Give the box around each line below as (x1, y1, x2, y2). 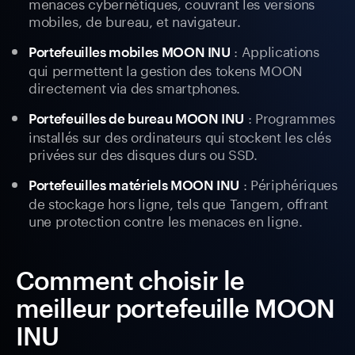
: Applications (230, 40, 319, 61)
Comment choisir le (16, 265, 244, 296)
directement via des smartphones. (29, 76, 241, 97)
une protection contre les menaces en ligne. (29, 209, 303, 231)
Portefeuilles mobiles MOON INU (29, 44, 231, 60)
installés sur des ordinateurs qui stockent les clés (29, 125, 331, 147)
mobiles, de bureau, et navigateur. (29, 10, 241, 31)
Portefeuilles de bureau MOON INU (29, 110, 245, 127)
